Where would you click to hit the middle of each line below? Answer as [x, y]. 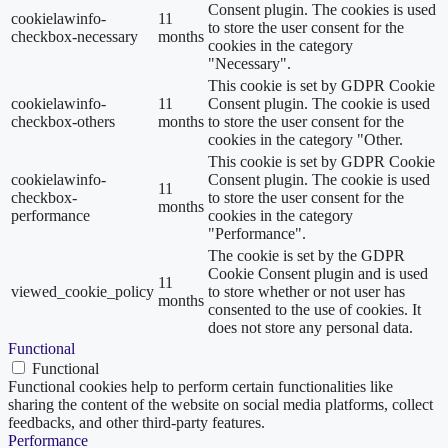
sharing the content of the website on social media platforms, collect [220, 404]
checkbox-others [63, 121]
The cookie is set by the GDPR [306, 255]
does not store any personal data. [310, 327]
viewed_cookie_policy [82, 291]
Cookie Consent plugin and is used [318, 273]
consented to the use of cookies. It [314, 309]
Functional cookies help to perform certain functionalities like [200, 386]
